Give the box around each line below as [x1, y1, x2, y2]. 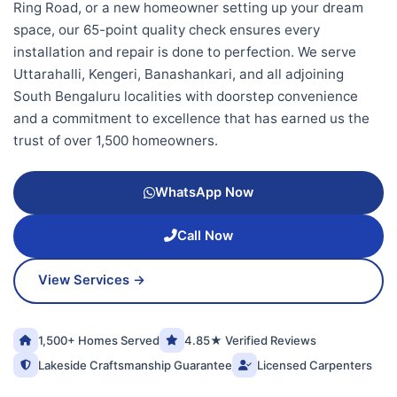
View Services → [37, 272, 145, 289]
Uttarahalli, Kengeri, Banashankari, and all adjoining [13, 65, 344, 82]
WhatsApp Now [155, 184, 253, 201]
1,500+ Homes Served [38, 332, 160, 347]
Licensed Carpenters [257, 357, 372, 372]
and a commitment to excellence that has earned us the [13, 109, 370, 127]
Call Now [177, 227, 233, 244]
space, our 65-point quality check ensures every [13, 20, 320, 38]
